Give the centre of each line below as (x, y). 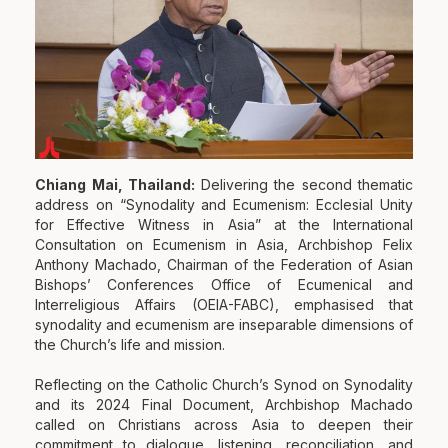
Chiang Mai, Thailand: (118, 185)
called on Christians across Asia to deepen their (224, 425)
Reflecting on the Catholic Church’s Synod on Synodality (224, 385)
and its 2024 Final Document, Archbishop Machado (224, 405)
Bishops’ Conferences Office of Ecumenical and (224, 285)
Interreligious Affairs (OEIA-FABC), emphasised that (224, 305)
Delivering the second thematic (306, 185)
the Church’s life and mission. (130, 345)
